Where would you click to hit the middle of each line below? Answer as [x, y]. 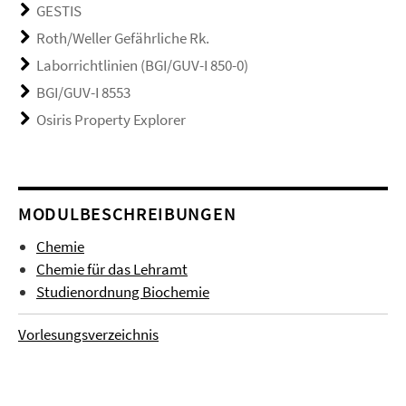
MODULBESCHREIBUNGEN [127, 214]
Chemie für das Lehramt [112, 270]
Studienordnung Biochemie [123, 292]
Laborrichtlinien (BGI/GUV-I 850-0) [142, 65]
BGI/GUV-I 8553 [83, 92]
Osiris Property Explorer [111, 120]
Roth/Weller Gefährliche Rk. [123, 38]
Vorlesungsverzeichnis [88, 335]
